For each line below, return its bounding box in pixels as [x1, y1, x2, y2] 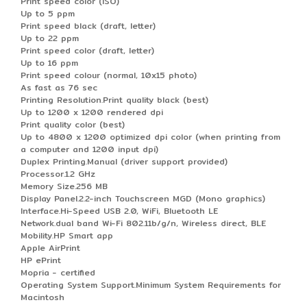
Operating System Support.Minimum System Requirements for [21, 278, 281, 291]
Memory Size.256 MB [21, 179, 108, 193]
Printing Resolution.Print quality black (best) [21, 93, 208, 106]
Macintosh [21, 290, 64, 304]
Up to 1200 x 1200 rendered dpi [21, 105, 163, 119]
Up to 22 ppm [21, 31, 79, 45]
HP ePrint [21, 253, 61, 267]
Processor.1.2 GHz [21, 167, 95, 180]
